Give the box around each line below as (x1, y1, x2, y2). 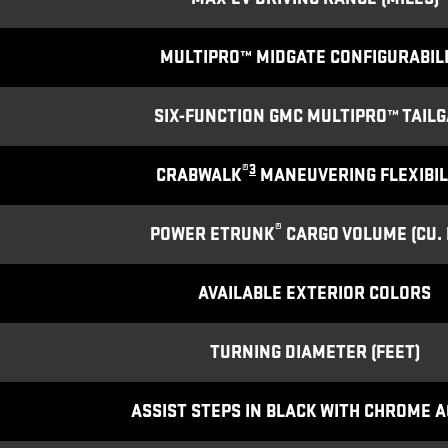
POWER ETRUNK (149, 223, 275, 245)
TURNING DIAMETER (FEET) (209, 341, 420, 363)
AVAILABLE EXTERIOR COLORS (198, 282, 431, 304)
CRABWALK (156, 164, 242, 186)
